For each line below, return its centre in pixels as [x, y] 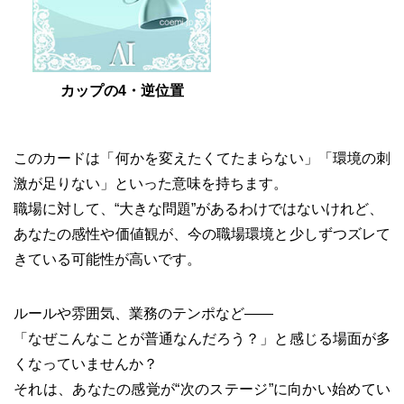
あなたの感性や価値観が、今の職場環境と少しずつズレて [202, 234]
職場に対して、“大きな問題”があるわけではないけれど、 [198, 209]
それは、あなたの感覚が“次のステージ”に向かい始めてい [202, 390]
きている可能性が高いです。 [107, 260]
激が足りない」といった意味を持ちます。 [151, 184]
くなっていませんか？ [86, 364]
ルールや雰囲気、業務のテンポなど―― [143, 314]
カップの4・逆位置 [122, 91]
